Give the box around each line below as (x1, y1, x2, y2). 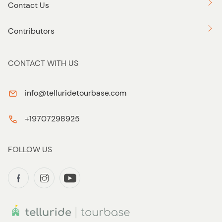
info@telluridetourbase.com (25, 88, 126, 99)
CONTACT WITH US (8, 58, 78, 69)
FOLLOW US (8, 144, 52, 155)
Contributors (8, 26, 55, 37)
